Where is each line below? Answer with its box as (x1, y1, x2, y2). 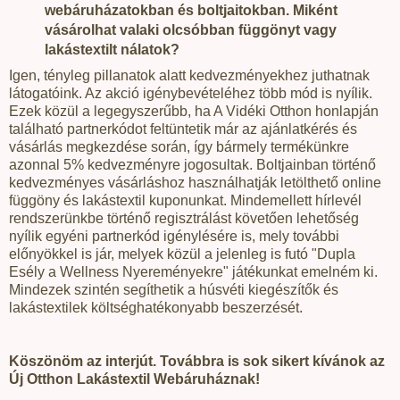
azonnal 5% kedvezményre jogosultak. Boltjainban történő (9, 156, 376, 172)
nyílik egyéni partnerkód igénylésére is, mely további (9, 228, 339, 244)
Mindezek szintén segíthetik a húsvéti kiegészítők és (9, 281, 338, 297)
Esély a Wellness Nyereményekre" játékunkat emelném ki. (9, 263, 378, 279)
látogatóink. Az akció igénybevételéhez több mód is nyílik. (9, 85, 372, 101)
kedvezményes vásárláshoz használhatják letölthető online (9, 174, 381, 190)
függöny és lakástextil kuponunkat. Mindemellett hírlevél (9, 192, 362, 208)
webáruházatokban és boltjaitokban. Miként (44, 3, 337, 19)
